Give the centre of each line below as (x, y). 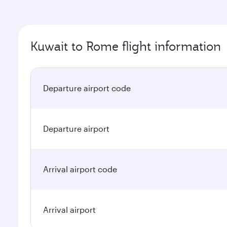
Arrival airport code (80, 169)
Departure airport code (87, 88)
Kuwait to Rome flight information (126, 46)
